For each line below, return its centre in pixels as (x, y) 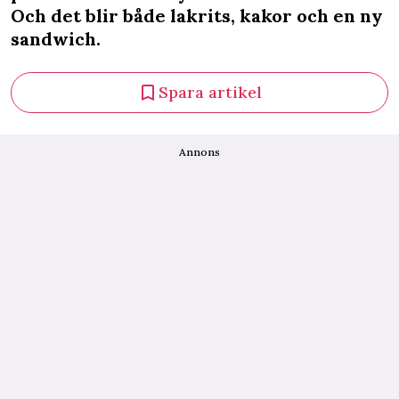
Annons (199, 152)
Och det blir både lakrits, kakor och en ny (197, 16)
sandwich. (56, 39)
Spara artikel (210, 92)
